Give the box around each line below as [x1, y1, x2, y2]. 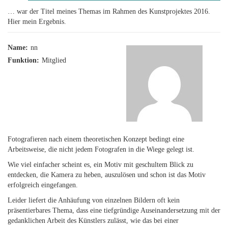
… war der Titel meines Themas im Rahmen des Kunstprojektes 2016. [8, 8, 210, 15]
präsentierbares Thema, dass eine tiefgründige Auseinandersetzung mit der [8, 207, 220, 214]
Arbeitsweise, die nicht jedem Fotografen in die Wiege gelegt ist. [8, 146, 194, 153]
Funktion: [8, 56, 39, 64]
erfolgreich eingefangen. [8, 181, 78, 189]
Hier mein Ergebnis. [8, 18, 66, 25]
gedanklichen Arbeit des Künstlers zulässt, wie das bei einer [8, 217, 179, 224]
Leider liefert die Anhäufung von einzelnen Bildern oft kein [8, 196, 180, 204]
